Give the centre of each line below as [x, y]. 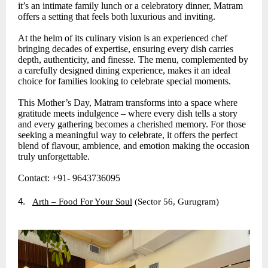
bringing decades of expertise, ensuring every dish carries [126, 49]
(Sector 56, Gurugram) [176, 202]
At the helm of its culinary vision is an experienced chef [123, 38]
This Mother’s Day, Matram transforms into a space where [128, 103]
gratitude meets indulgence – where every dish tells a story [128, 114]
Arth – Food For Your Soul [82, 202]
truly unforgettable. [54, 157]
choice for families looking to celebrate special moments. [124, 81]
